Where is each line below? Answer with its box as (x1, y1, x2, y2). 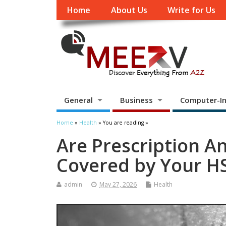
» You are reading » (97, 119, 148, 127)
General (64, 94, 93, 105)
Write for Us (167, 5, 216, 16)
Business (120, 94, 153, 105)
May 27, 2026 (99, 180, 137, 189)
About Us (110, 5, 147, 16)
